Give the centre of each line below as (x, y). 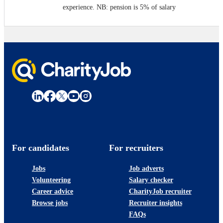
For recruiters (136, 148)
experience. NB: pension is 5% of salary (119, 7)
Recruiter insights (155, 203)
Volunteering (51, 180)
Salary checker (151, 180)
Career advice (53, 191)
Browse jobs (50, 203)
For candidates (41, 148)
